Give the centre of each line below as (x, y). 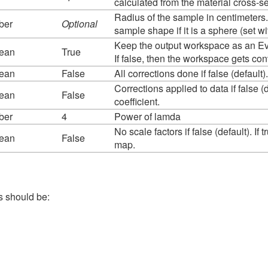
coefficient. (137, 101)
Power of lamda (147, 116)
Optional (80, 23)
